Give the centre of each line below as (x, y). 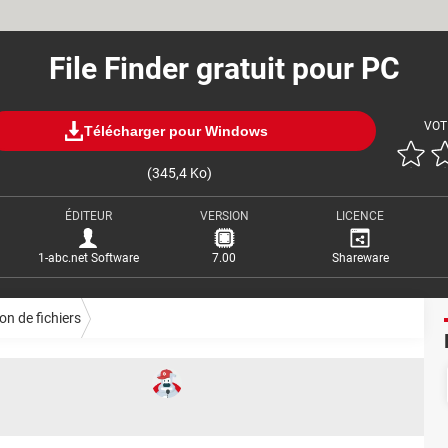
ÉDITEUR (88, 216)
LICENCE (360, 216)
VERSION (224, 216)
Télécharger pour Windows (175, 130)
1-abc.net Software (88, 258)
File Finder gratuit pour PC (224, 68)
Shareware (360, 258)
